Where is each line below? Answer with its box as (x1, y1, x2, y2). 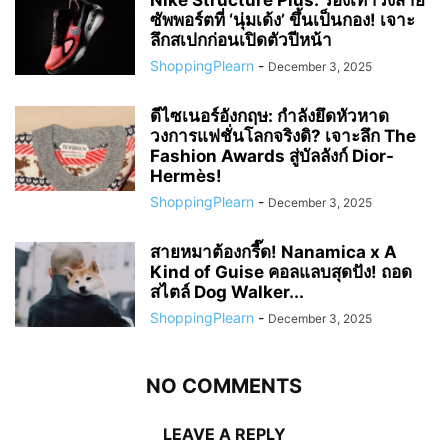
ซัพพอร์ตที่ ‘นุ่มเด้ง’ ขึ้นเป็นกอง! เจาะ (150, 9, 415, 30)
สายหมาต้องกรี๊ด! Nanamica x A (150, 241, 397, 262)
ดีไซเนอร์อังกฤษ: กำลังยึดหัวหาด (150, 105, 389, 126)
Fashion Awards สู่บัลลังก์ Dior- (150, 145, 394, 166)
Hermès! (150, 165, 222, 186)
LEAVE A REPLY (162, 423, 286, 444)
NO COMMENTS (146, 373, 302, 398)
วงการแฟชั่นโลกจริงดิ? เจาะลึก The (150, 125, 416, 146)
